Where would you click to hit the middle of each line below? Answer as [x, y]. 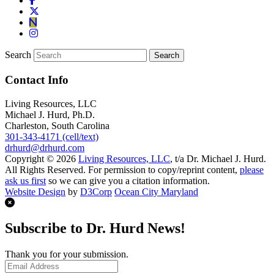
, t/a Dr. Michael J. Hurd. [218, 158]
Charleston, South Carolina [57, 125]
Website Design [35, 191]
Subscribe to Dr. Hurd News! [95, 228]
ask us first [25, 180]
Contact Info [37, 80]
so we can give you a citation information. [128, 180]
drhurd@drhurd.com [45, 147]
